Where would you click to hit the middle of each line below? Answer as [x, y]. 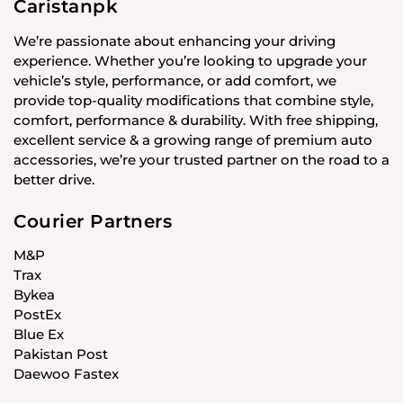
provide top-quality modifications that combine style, [193, 100]
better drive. [54, 179]
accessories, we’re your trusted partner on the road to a [201, 159]
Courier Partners [93, 221]
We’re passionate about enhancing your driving [175, 40]
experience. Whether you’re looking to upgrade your [190, 60]
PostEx [37, 315]
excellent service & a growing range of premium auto [193, 139]
